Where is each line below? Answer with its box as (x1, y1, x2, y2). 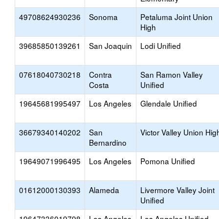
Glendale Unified (140, 98, 197, 109)
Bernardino (89, 137, 127, 148)
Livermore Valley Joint (140, 184, 215, 195)
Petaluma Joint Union (140, 11, 213, 22)
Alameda (89, 184, 119, 195)
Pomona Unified (140, 155, 195, 166)
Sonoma (89, 11, 118, 22)
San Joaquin (89, 40, 132, 51)
